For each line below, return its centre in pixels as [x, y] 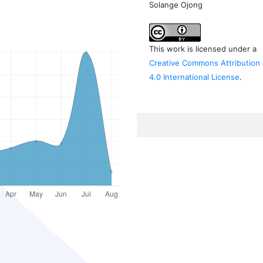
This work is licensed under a [203, 49]
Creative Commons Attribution [205, 63]
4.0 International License [195, 77]
